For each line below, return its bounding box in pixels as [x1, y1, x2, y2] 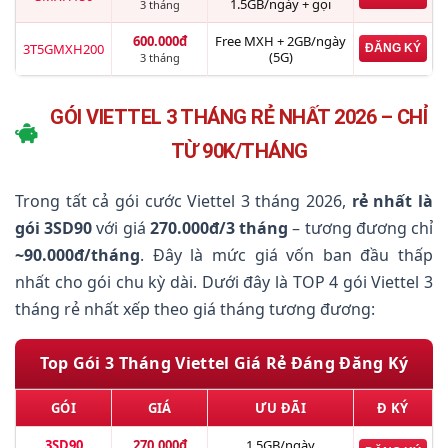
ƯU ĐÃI [255, 399, 306, 417]
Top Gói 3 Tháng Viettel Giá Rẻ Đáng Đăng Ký [39, 352, 409, 374]
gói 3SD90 [15, 217, 93, 239]
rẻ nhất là [351, 190, 434, 212]
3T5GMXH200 [23, 40, 104, 58]
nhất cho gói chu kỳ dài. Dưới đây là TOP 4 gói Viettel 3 [15, 271, 433, 293]
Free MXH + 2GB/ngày [215, 32, 346, 50]
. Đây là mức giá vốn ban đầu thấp [140, 244, 433, 266]
